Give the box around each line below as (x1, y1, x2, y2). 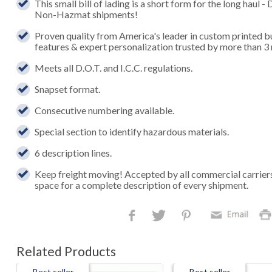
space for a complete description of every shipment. (35, 178, 249, 191)
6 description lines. (35, 146, 112, 158)
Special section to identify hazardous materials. (35, 125, 229, 137)
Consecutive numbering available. (35, 104, 175, 116)
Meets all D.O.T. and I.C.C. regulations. (35, 61, 193, 73)
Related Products (16, 243, 116, 259)
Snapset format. (35, 83, 101, 95)
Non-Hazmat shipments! (35, 8, 138, 20)
